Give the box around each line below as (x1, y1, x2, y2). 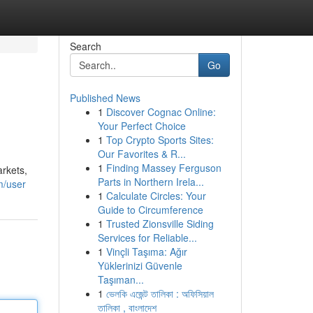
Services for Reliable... (97, 231, 197, 245)
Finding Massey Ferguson (105, 161, 221, 175)
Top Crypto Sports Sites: (105, 133, 214, 147)
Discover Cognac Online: (105, 105, 216, 119)
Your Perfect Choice (97, 119, 186, 133)
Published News (69, 91, 140, 105)
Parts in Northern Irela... (97, 175, 204, 189)
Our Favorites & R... (97, 147, 186, 161)
